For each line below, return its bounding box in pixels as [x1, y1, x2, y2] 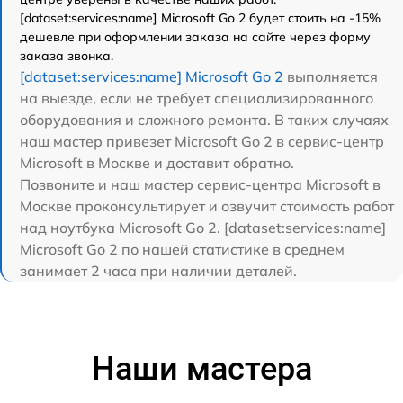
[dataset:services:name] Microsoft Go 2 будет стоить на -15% [20, 9, 381, 26]
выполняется [283, 67, 378, 85]
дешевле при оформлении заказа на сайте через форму [20, 28, 371, 45]
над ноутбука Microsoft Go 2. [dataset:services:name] [20, 218, 386, 237]
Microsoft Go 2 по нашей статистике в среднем [20, 239, 345, 258]
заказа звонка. [20, 47, 113, 64]
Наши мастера [91, 349, 312, 388]
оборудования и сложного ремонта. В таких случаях [20, 110, 389, 129]
